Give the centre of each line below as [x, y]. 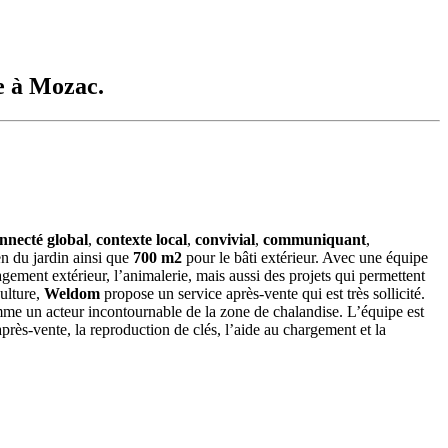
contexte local [139, 240]
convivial [225, 240]
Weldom [72, 294]
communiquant [314, 240]
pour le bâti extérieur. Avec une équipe [305, 258]
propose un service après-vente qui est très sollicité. [262, 294]
